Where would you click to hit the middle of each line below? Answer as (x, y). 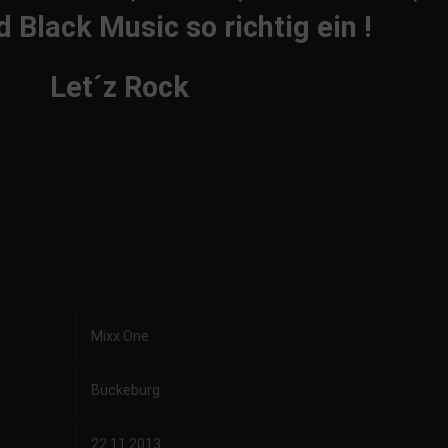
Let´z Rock (119, 87)
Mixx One (120, 336)
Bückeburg (125, 390)
